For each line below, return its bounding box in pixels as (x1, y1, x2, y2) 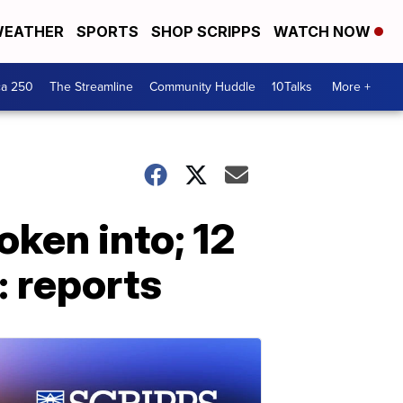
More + (332, 77, 371, 96)
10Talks (272, 77, 312, 96)
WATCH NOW (273, 22, 374, 40)
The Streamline (49, 77, 133, 96)
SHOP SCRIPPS (151, 22, 261, 40)
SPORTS (76, 22, 139, 40)
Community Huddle (149, 77, 255, 96)
